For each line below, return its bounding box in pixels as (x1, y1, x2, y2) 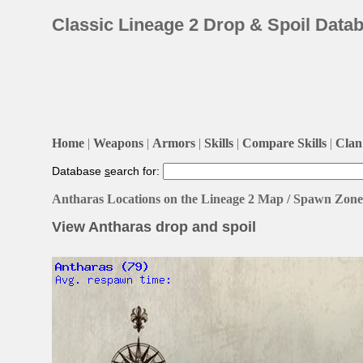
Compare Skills (242, 135, 327, 150)
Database (52, 164, 105, 177)
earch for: (110, 164, 163, 177)
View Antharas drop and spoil (52, 218, 256, 235)
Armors (152, 135, 195, 150)
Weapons (93, 135, 143, 150)
